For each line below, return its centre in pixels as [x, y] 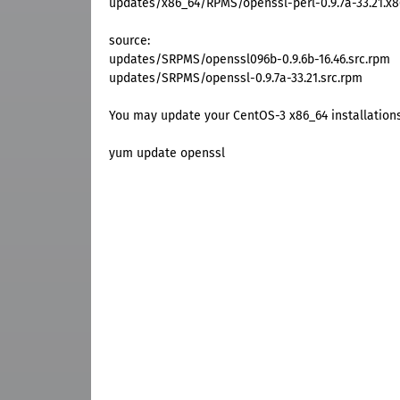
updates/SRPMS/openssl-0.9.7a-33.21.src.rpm [236, 79]
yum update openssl [167, 154]
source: [129, 41]
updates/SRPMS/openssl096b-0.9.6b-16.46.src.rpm [250, 60]
